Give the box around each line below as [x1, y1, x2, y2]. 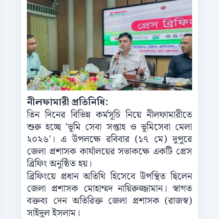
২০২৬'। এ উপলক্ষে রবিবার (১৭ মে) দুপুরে [27, 132, 192, 148]
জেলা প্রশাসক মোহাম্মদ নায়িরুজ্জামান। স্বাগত [27, 181, 192, 197]
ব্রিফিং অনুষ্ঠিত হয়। [27, 156, 92, 172]
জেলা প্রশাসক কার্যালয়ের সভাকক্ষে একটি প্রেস [27, 144, 192, 160]
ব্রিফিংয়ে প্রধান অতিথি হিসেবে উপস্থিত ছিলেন [27, 169, 192, 185]
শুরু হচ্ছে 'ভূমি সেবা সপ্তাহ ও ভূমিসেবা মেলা [27, 120, 192, 135]
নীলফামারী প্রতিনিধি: [27, 95, 108, 110]
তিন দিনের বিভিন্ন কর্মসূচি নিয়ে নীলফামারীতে [27, 108, 192, 123]
